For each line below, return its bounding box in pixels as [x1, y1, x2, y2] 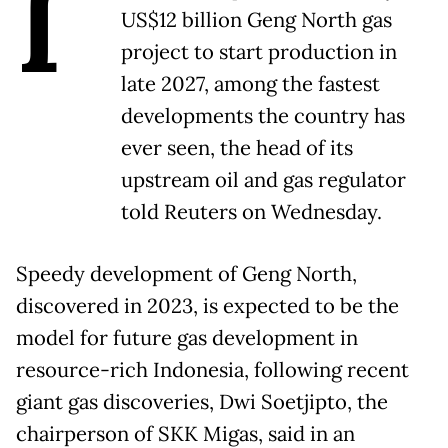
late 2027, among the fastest [121, 71, 380, 98]
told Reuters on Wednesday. [121, 199, 382, 226]
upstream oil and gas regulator [121, 167, 406, 194]
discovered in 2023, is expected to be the [16, 293, 399, 320]
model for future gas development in [16, 325, 358, 352]
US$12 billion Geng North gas [121, 7, 392, 34]
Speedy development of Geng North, [16, 261, 357, 288]
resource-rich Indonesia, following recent [16, 357, 409, 384]
